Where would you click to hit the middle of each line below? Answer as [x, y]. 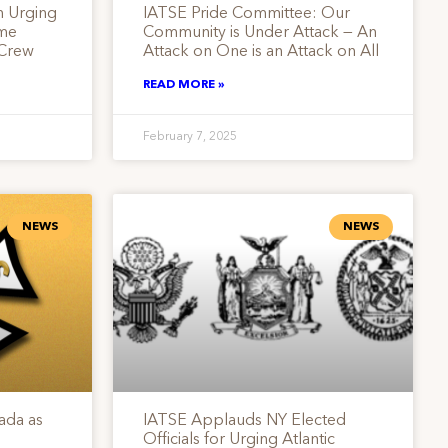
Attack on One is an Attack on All [260, 51]
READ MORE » [183, 84]
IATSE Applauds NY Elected [244, 421]
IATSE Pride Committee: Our [246, 13]
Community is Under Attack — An [259, 32]
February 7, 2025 [189, 136]
